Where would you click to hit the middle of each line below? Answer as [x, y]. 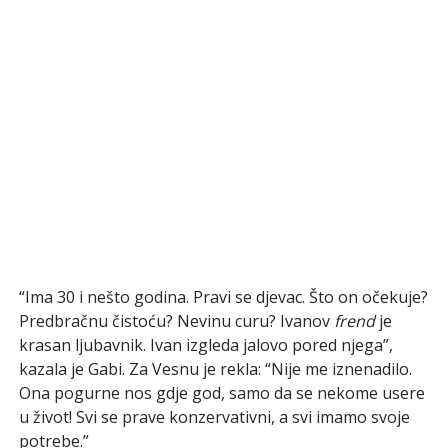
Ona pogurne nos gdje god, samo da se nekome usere [221, 392]
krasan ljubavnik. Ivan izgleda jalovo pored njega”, [205, 344]
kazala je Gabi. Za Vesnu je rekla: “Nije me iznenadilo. [215, 368]
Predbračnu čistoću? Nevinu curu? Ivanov [176, 320]
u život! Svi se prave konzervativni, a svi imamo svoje [214, 416]
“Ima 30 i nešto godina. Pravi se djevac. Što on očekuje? [223, 296]
